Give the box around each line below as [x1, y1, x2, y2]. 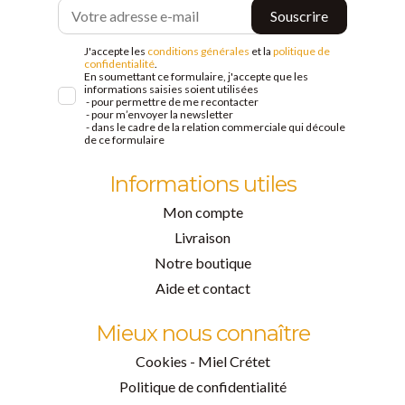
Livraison [174, 228, 231, 246]
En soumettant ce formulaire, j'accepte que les [84, 69, 308, 83]
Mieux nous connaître [95, 319, 310, 346]
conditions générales [147, 43, 250, 58]
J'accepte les [84, 43, 147, 58]
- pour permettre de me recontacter [84, 94, 259, 108]
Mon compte [162, 202, 243, 221]
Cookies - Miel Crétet [135, 352, 270, 370]
